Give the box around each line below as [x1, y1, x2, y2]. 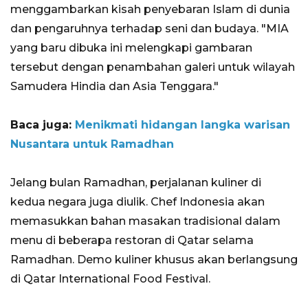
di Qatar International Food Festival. [10, 272, 210, 286]
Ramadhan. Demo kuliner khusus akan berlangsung [10, 253, 298, 267]
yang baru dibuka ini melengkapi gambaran [10, 41, 252, 55]
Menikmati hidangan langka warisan [75, 118, 290, 132]
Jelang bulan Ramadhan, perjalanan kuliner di [10, 176, 261, 190]
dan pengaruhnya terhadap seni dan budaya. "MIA [10, 22, 289, 36]
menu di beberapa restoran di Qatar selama [10, 234, 254, 247]
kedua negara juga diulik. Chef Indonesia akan [10, 195, 265, 209]
